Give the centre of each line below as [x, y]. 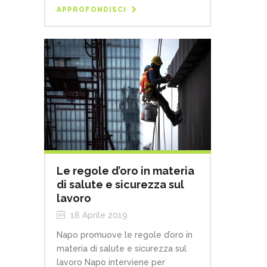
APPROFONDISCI [91, 10]
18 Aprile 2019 [98, 215]
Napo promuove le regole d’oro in [125, 235]
